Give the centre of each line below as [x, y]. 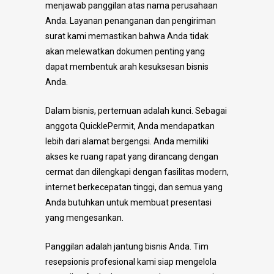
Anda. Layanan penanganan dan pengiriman [131, 20]
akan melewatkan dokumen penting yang [125, 51]
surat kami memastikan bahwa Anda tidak [127, 36]
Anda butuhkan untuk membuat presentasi [128, 202]
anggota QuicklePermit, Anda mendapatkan [130, 126]
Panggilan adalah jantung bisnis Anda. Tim [127, 246]
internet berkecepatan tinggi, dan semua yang [134, 187]
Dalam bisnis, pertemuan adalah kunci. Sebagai [136, 110]
